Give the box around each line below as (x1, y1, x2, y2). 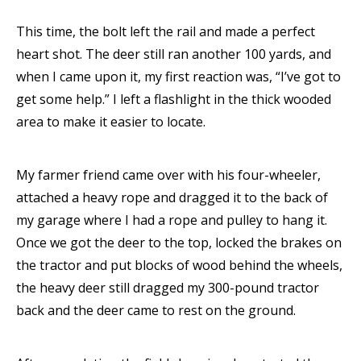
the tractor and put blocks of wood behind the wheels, (16, 256, 342, 275)
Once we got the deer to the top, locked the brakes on (16, 234, 342, 252)
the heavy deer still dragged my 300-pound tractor (16, 279, 319, 297)
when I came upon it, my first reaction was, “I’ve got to (16, 68, 341, 86)
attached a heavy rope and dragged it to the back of (16, 189, 328, 207)
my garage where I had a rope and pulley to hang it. (16, 211, 327, 230)
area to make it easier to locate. (16, 113, 205, 131)
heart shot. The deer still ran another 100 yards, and (16, 45, 331, 64)
